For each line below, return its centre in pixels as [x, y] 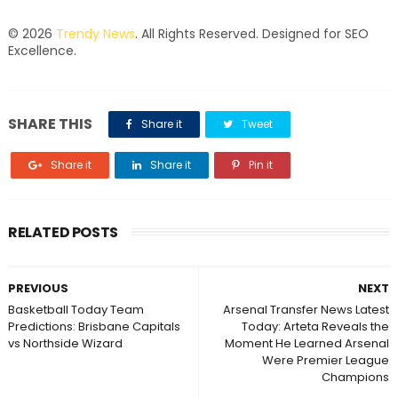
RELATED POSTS [63, 232]
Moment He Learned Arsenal [307, 343]
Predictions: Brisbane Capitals [94, 326]
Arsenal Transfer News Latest [306, 310]
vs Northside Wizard [65, 343]
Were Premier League [326, 360]
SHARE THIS [50, 124]
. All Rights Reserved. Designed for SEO [251, 34]
